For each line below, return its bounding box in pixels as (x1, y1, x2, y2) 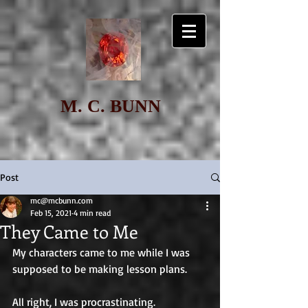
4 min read (74, 208, 111, 218)
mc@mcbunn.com (30, 195, 93, 206)
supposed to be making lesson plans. (12, 262, 190, 276)
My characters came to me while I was (12, 245, 192, 259)
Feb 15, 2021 (30, 208, 71, 218)
